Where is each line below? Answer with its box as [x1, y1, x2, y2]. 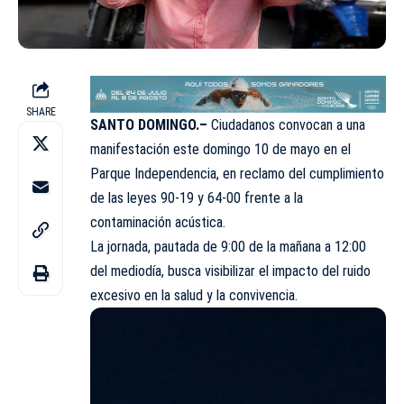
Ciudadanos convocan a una [207, 115, 365, 133]
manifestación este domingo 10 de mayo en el [90, 140, 351, 158]
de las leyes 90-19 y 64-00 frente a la [90, 188, 303, 207]
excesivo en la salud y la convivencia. [90, 286, 298, 304]
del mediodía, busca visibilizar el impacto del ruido [90, 262, 371, 280]
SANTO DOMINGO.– [90, 115, 207, 133]
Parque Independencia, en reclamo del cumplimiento [90, 164, 384, 182]
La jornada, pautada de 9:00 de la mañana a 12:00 [90, 237, 366, 255]
